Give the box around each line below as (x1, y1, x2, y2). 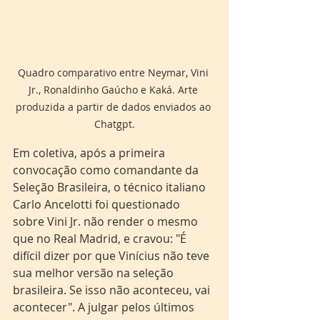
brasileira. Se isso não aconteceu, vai (13, 282, 213, 298)
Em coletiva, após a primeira (13, 145, 168, 161)
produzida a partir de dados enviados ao (15, 100, 214, 114)
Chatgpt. (94, 117, 135, 131)
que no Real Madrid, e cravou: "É (13, 231, 189, 246)
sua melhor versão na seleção (13, 265, 176, 281)
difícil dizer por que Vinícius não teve (13, 248, 212, 264)
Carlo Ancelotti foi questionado (13, 196, 183, 212)
